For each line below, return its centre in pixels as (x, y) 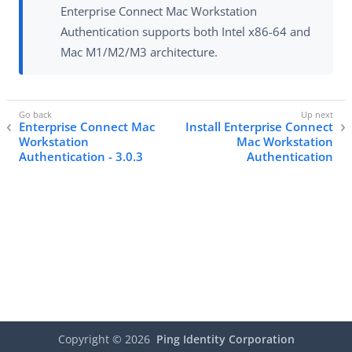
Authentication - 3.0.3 (81, 156)
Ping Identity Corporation (225, 339)
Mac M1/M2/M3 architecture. (139, 51)
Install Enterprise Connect (259, 126)
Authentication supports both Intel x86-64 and (185, 31)
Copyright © (91, 339)
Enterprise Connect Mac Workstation (159, 11)
